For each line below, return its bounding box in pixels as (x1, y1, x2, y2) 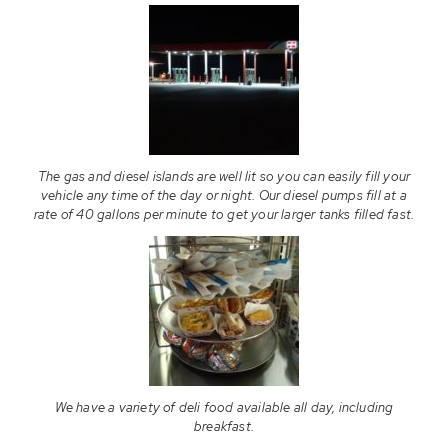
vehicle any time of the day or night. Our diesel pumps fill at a (41, 187, 407, 205)
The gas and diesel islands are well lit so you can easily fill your (37, 168, 411, 186)
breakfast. (193, 418, 254, 436)
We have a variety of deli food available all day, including (54, 399, 394, 417)
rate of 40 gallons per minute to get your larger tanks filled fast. (33, 206, 415, 224)
